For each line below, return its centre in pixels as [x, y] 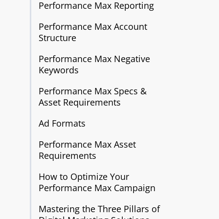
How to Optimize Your [84, 176]
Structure [57, 38]
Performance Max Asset [87, 144]
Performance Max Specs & [92, 91]
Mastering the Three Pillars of [99, 209]
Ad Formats [62, 123]
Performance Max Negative [94, 59]
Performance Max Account [93, 26]
